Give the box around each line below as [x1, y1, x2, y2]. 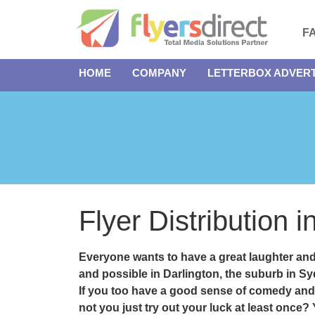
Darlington [163, 268, 219, 280]
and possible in [79, 268, 163, 280]
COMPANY [132, 67, 186, 79]
